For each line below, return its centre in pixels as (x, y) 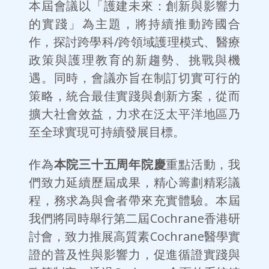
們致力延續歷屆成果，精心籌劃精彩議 (134, 183)
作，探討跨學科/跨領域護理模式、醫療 (134, 42)
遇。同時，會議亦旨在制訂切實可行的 (134, 78)
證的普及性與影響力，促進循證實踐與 (134, 255)
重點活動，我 (203, 165)
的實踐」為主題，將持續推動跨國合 (134, 24)
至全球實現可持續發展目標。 (107, 132)
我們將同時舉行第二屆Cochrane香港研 (134, 219)
